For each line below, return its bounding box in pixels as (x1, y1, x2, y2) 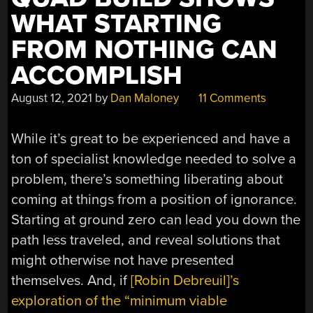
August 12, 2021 (11, 90, 93, 105)
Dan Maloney (110, 90, 180, 105)
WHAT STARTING (11, 8, 222, 40)
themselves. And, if (11, 272, 131, 290)
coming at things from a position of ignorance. (11, 191, 298, 209)
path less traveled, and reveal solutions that (11, 231, 281, 249)
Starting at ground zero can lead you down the (11, 211, 301, 229)
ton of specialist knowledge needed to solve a (11, 150, 297, 168)
